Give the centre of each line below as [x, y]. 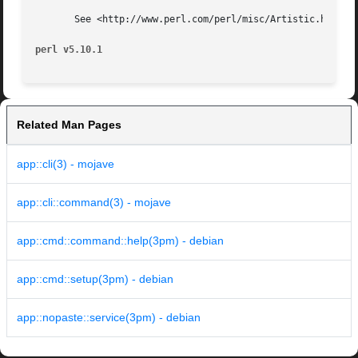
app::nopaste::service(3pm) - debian [109, 318]
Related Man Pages [69, 125]
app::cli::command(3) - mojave [94, 203]
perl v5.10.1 [69, 50]
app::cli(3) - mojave [66, 164]
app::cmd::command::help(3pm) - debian [120, 241]
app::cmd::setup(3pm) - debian [95, 279]
